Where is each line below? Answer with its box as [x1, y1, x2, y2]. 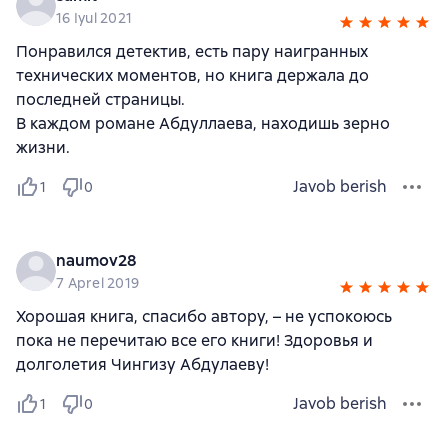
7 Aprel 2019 [56, 273, 139, 292]
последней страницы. [16, 88, 185, 110]
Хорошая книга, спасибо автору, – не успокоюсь [16, 305, 392, 327]
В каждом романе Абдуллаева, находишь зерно [16, 112, 390, 134]
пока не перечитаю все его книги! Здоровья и [16, 329, 373, 351]
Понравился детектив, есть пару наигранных [16, 40, 368, 62]
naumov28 [56, 249, 136, 271]
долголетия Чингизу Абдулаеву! [16, 353, 269, 375]
